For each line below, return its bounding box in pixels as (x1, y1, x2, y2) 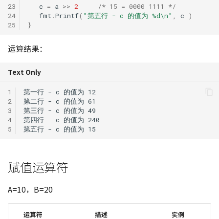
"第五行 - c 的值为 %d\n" (83, 11, 173, 20)
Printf (55, 11, 79, 20)
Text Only (8, 67, 41, 77)
